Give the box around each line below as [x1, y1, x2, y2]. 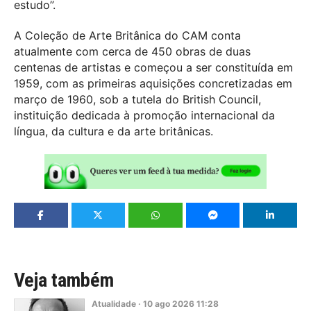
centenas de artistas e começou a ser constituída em [14, 60, 293, 75]
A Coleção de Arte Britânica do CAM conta [14, 28, 241, 43]
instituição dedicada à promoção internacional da [14, 108, 275, 123]
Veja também [14, 268, 114, 292]
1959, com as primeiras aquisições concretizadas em [14, 76, 292, 91]
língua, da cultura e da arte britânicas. [14, 124, 213, 139]
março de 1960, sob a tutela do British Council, [14, 92, 261, 107]
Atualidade [92, 298, 136, 309]
